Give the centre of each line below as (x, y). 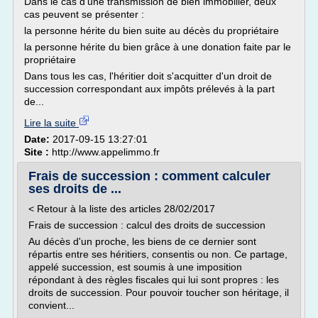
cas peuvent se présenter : (84, 14)
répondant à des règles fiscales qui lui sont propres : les (154, 280)
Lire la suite (51, 123)
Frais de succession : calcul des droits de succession (147, 225)
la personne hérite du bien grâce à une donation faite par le (158, 47)
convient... (51, 305)
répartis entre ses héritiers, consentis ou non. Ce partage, (158, 254)
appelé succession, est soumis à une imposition (135, 267)
